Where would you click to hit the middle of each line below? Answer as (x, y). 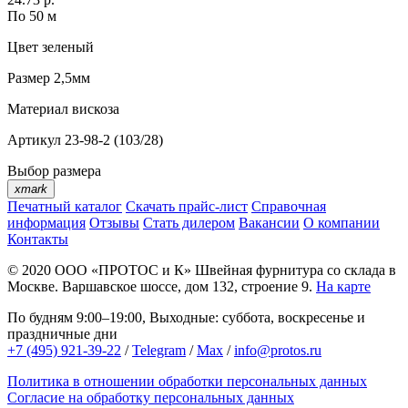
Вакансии (269, 223)
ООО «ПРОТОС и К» (123, 270)
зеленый (66, 47)
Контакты (38, 240)
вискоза (94, 109)
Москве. (35, 287)
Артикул (34, 140)
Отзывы (114, 223)
